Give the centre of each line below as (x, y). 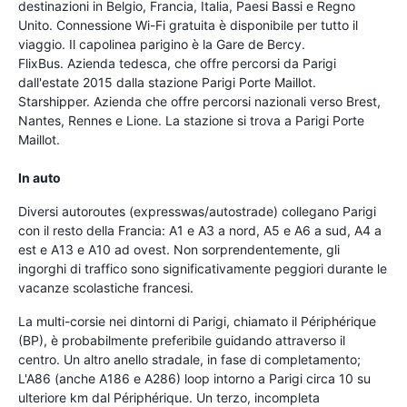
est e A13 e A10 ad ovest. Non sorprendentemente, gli (179, 249)
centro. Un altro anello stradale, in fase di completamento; (189, 359)
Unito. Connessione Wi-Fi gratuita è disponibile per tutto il (188, 25)
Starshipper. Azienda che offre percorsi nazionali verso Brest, (199, 101)
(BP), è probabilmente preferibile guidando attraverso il (182, 340)
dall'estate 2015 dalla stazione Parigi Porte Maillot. (167, 82)
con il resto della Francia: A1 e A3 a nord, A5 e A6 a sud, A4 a (200, 230)
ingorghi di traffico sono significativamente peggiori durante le (203, 268)
